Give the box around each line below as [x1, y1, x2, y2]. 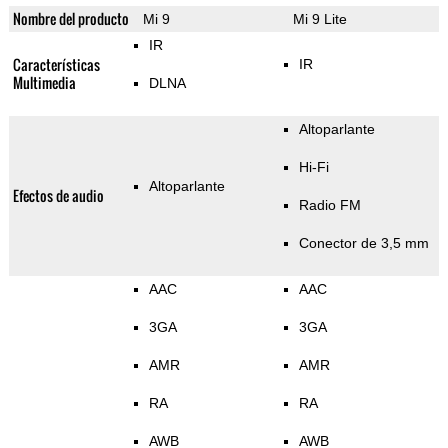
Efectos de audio [12, 185, 104, 207]
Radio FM [298, 197, 361, 214]
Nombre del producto [12, 8, 129, 30]
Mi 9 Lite [292, 11, 347, 28]
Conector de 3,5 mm [298, 235, 429, 252]
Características [12, 54, 100, 76]
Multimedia [12, 72, 76, 94]
